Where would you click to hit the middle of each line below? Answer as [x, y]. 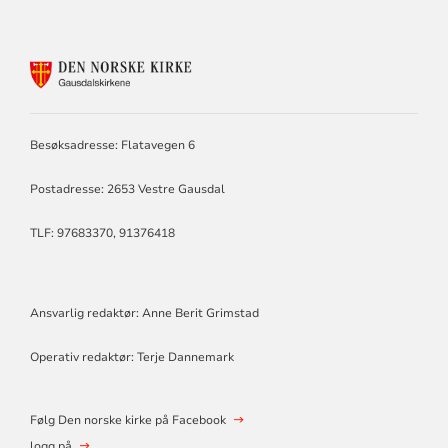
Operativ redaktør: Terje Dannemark [131, 357]
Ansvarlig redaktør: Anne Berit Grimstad [144, 313]
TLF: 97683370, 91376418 [103, 233]
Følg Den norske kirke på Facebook [127, 420]
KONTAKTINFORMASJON [344, 67]
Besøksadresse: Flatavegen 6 [112, 145]
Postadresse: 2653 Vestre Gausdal [127, 189]
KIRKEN [279, 105]
